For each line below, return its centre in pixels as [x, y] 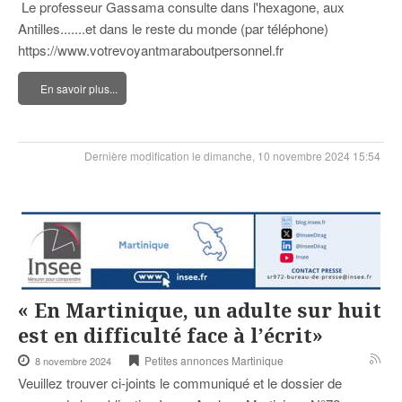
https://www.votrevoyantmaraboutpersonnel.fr [151, 50]
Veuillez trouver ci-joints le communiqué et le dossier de [180, 383]
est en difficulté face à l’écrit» [170, 336]
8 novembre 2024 [73, 361]
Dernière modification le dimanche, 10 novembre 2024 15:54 [232, 156]
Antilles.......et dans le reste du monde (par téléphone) [173, 29]
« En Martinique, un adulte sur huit [200, 311]
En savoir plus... [79, 89]
